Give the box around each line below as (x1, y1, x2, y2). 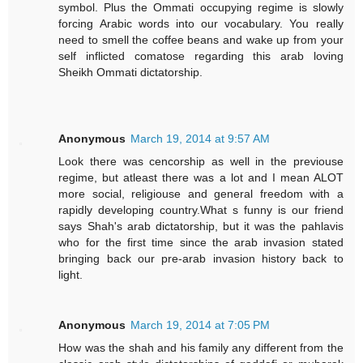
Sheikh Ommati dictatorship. (58, 66, 203, 79)
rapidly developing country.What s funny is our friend (58, 203, 344, 217)
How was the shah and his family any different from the (58, 341, 344, 355)
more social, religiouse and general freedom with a (58, 187, 344, 201)
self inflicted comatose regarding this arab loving (58, 49, 344, 63)
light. (58, 268, 83, 282)
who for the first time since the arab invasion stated (58, 236, 344, 250)
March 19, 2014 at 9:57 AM (130, 132, 271, 146)
